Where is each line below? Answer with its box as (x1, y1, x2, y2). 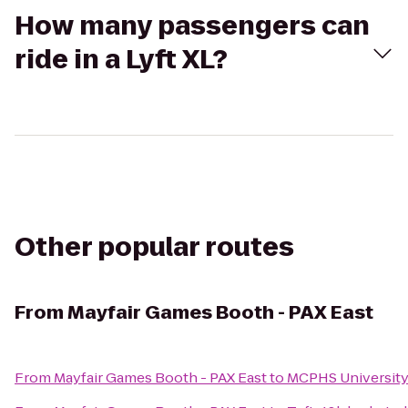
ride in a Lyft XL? (15, 42, 228, 77)
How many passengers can (15, 8, 370, 44)
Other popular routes (15, 229, 294, 265)
